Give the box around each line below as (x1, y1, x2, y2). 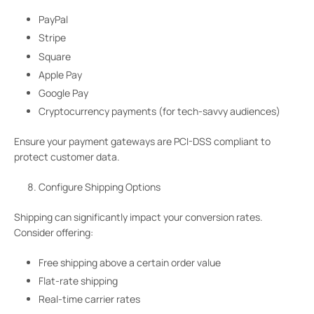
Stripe (39, 31, 66, 45)
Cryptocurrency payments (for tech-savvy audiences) (39, 104, 280, 118)
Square (39, 49, 71, 63)
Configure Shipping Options (39, 180, 161, 194)
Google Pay (39, 86, 88, 100)
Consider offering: (14, 226, 93, 240)
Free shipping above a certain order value (39, 256, 221, 270)
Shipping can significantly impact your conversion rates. (14, 210, 263, 224)
